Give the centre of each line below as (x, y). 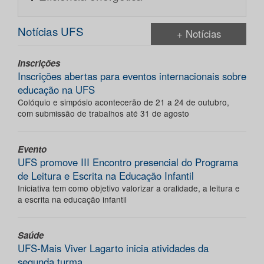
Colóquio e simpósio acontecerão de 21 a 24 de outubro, (123, 102)
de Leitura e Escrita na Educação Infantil (106, 176)
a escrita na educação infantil (72, 199)
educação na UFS (56, 90)
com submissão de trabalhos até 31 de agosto (103, 113)
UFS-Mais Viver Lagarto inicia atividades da (113, 248)
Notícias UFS (51, 31)
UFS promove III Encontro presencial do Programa (128, 162)
